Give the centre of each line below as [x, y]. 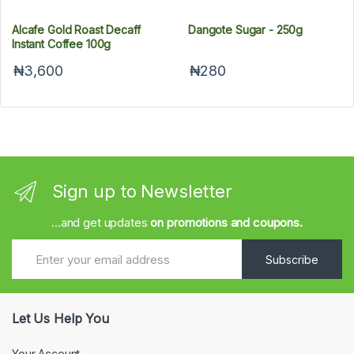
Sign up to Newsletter [142, 191]
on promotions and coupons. [226, 223]
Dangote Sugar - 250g [246, 30]
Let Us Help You [60, 319]
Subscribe [292, 259]
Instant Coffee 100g [62, 44]
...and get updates [101, 223]
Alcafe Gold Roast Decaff [76, 30]
